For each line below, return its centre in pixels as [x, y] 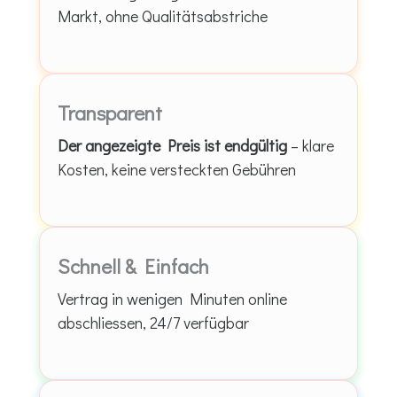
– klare [311, 145]
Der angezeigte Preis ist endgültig [172, 145]
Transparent [110, 112]
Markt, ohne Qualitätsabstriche [163, 16]
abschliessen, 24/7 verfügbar [153, 322]
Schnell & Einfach [133, 265]
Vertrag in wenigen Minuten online [172, 298]
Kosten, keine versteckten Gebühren [177, 169]
